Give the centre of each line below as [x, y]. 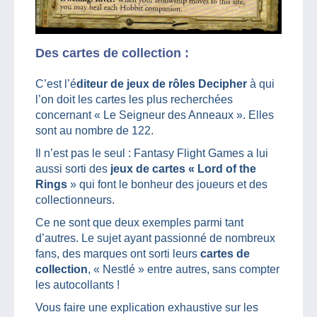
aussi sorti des [73, 168]
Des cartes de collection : [112, 53]
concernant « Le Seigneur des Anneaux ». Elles [155, 115]
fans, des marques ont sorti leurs [118, 253]
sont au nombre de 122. [94, 130]
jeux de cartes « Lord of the [183, 168]
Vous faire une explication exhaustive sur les [147, 307]
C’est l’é [56, 83]
